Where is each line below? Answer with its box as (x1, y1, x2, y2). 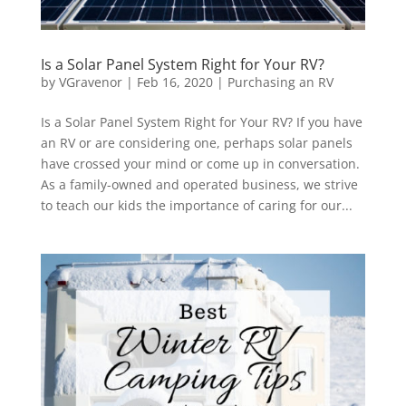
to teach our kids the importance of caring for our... (40, 196, 353, 214)
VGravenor (58, 72, 122, 91)
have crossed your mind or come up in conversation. (40, 154, 360, 172)
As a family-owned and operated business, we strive (40, 175, 358, 193)
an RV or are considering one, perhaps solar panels (40, 133, 353, 151)
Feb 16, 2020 (136, 72, 213, 91)
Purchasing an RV (227, 72, 333, 91)
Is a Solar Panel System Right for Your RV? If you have (40, 112, 362, 130)
